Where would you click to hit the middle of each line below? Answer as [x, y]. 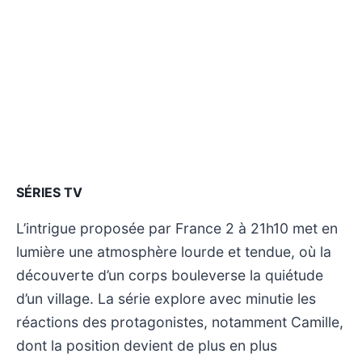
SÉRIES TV [49, 192]
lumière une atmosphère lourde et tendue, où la [174, 251]
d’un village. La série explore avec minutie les [166, 298]
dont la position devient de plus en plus [147, 345]
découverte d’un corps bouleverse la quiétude [170, 275]
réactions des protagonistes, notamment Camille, [180, 322]
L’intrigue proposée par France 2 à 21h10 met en [177, 228]
